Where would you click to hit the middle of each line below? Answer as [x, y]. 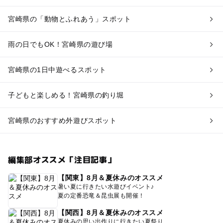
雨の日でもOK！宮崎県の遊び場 [60, 44]
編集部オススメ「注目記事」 [62, 159]
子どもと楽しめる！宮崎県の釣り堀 [66, 95]
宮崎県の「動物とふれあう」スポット [69, 19]
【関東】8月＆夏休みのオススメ [111, 177]
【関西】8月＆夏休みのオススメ [111, 212]
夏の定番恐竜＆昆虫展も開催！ [101, 195]
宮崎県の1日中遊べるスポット [57, 69]
